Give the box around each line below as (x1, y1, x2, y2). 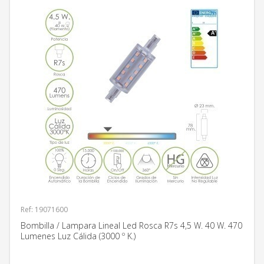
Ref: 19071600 (21, 204, 68, 214)
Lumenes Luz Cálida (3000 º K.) (21, 230, 136, 242)
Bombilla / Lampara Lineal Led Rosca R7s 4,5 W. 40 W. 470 (21, 220, 242, 231)
